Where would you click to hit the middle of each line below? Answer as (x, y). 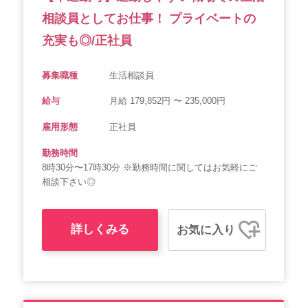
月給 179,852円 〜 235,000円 (167, 101)
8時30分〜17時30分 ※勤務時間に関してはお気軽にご (150, 167)
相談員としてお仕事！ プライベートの (149, 19)
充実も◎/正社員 (87, 41)
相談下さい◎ (69, 181)
